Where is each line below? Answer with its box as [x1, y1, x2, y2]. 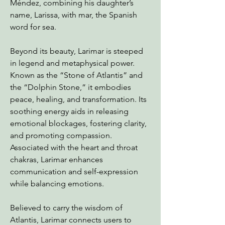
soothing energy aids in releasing [10, 106, 129, 116]
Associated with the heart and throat [10, 143, 138, 152]
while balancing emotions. [10, 179, 104, 188]
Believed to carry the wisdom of [10, 203, 123, 212]
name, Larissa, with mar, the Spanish [10, 10, 137, 20]
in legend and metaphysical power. [10, 58, 135, 68]
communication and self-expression [10, 167, 138, 176]
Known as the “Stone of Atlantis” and [10, 70, 143, 80]
